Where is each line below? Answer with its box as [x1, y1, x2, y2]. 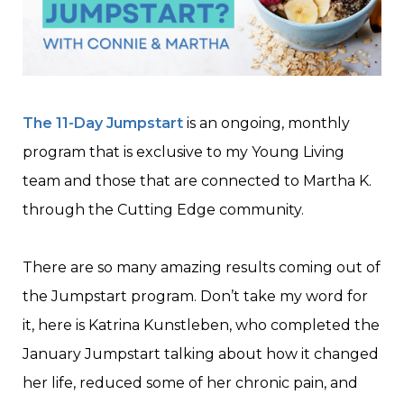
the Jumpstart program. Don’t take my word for [23, 288, 368, 306]
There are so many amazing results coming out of [23, 259, 381, 277]
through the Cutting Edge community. [23, 201, 304, 219]
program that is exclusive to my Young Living [23, 143, 344, 161]
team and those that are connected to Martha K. [23, 172, 372, 190]
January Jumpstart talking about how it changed [23, 345, 379, 363]
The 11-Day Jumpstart [23, 115, 183, 133]
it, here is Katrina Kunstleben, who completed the [23, 317, 380, 335]
